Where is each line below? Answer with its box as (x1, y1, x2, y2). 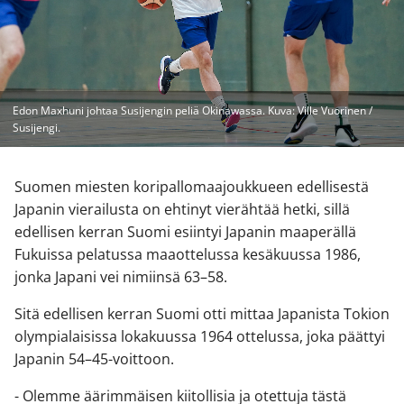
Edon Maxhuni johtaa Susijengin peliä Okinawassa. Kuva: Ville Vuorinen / (13, 102, 373, 118)
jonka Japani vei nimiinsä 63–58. (14, 266, 227, 287)
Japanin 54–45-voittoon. (14, 348, 174, 369)
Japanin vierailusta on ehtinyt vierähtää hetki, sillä (14, 198, 350, 219)
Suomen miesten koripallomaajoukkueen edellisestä (14, 176, 369, 197)
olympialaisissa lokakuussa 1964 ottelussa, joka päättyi (14, 326, 385, 346)
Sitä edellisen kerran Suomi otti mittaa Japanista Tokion (14, 303, 390, 324)
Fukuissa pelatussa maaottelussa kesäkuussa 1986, (14, 243, 361, 264)
